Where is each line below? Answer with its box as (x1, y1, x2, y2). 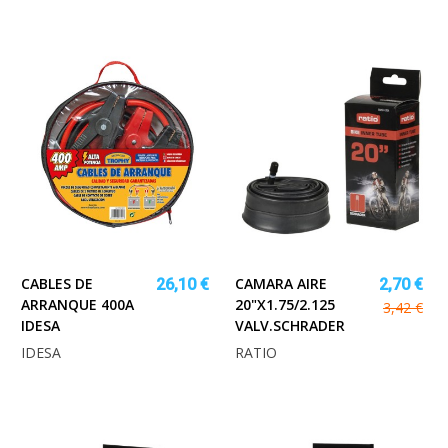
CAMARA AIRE (235, 274, 327, 294)
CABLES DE (21, 274, 93, 294)
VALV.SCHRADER (235, 316, 345, 336)
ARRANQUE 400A (21, 295, 134, 315)
